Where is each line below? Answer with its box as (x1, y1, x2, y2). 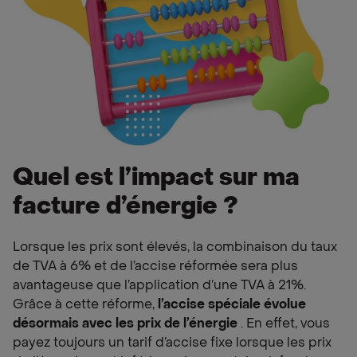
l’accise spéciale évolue (158, 299, 306, 312)
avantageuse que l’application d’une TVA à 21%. (13, 280, 306, 292)
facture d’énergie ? (13, 196, 238, 219)
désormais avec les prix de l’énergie (13, 318, 241, 331)
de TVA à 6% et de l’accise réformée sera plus (13, 261, 298, 273)
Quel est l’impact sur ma (13, 167, 300, 190)
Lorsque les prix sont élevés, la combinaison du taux (13, 241, 337, 254)
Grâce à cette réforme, (13, 299, 158, 312)
